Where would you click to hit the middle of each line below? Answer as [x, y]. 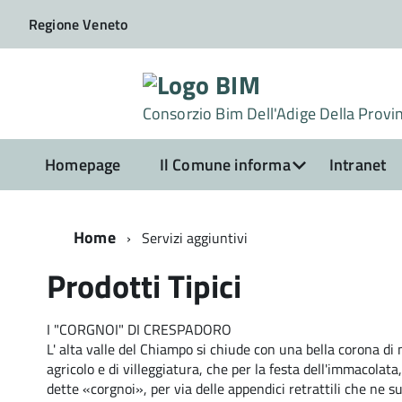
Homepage [83, 165]
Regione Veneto [79, 24]
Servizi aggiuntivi [194, 238]
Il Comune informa [225, 165]
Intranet [358, 165]
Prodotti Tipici [144, 286]
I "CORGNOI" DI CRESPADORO [139, 329]
